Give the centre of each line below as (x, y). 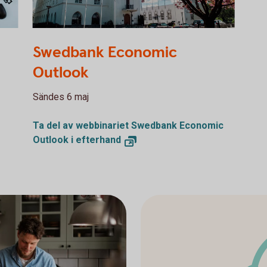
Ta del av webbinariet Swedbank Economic (128, 125)
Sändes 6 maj (60, 97)
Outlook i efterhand (77, 140)
